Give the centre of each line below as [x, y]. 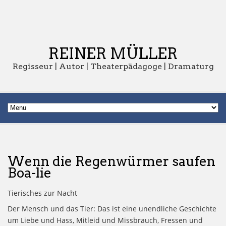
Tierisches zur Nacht [42, 193]
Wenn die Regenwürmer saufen [111, 161]
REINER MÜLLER [113, 53]
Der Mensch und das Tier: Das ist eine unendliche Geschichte [112, 209]
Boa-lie [30, 173]
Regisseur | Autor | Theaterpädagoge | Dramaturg [113, 66]
